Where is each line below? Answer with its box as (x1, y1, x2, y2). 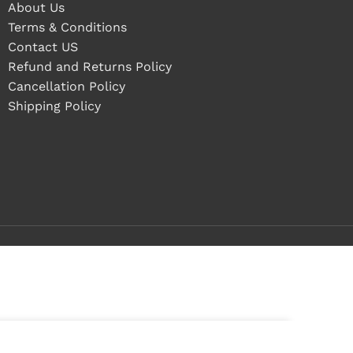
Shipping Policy (8, 98, 101, 113)
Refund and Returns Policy (8, 59, 172, 74)
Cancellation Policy (8, 79, 125, 94)
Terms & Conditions (8, 20, 127, 35)
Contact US (8, 39, 78, 54)
